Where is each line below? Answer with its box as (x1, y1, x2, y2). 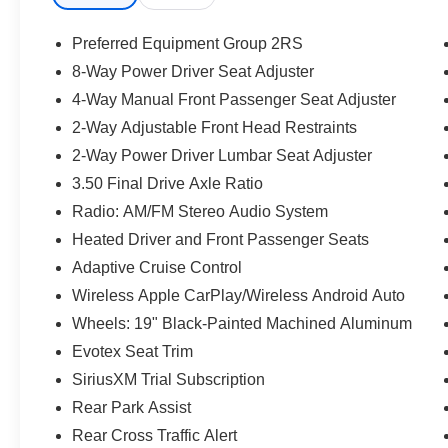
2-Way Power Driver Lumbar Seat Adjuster (72, 147, 373, 165)
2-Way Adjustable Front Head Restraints (72, 119, 358, 137)
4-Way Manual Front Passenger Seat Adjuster (72, 91, 397, 109)
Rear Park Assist (72, 399, 192, 417)
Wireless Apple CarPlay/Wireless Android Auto (72, 287, 406, 305)
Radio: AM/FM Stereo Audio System (72, 203, 329, 221)
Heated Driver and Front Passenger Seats (72, 231, 370, 249)
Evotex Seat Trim (72, 343, 194, 361)
